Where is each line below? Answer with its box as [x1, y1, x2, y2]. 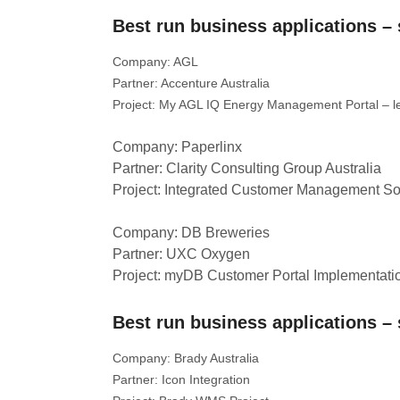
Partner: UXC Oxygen [112, 246, 250, 262]
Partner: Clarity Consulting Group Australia [112, 161, 381, 176]
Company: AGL [112, 54, 198, 69]
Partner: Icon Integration [112, 372, 250, 387]
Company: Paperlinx [112, 139, 242, 154]
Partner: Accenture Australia [112, 76, 270, 90]
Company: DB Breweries [112, 225, 270, 240]
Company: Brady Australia [112, 351, 259, 365]
